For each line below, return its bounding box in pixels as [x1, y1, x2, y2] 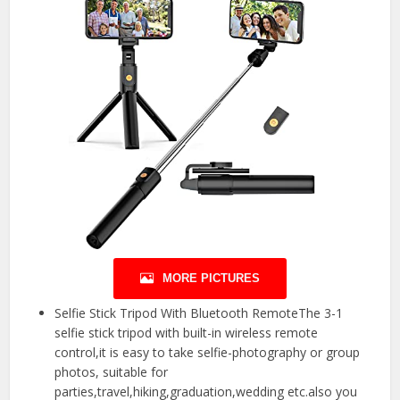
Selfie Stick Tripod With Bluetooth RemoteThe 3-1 [54, 304, 344, 321]
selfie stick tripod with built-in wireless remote [54, 323, 319, 341]
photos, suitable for [54, 362, 169, 380]
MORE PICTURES [162, 271, 260, 285]
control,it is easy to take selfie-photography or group [54, 343, 361, 361]
